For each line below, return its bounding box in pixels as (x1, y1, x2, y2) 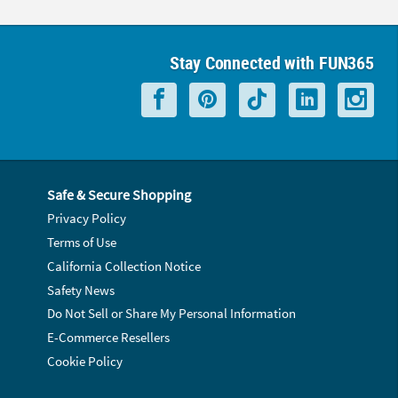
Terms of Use (46, 233, 116, 251)
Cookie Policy (46, 352, 123, 370)
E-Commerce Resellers (46, 329, 170, 346)
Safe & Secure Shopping (46, 186, 191, 204)
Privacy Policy (46, 210, 126, 227)
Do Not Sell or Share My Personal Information (46, 305, 296, 322)
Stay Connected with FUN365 (170, 50, 375, 75)
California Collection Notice (46, 257, 201, 275)
